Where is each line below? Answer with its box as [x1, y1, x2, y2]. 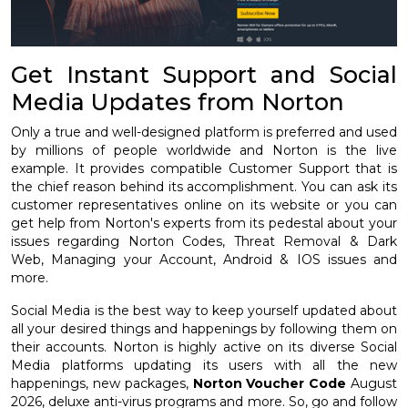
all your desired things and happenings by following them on [11, 320, 397, 337]
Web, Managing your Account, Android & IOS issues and [11, 250, 397, 268]
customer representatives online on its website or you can [11, 196, 397, 213]
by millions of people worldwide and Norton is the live [11, 141, 397, 158]
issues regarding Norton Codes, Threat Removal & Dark [11, 232, 397, 250]
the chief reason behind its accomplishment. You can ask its [11, 178, 397, 195]
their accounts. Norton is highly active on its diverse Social [11, 338, 397, 355]
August [346, 374, 398, 392]
